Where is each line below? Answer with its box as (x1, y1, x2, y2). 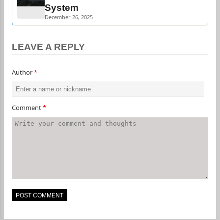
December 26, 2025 (45, 13, 93, 21)
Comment (12, 103, 43, 112)
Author (12, 68, 34, 77)
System (45, 2, 79, 13)
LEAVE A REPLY (12, 42, 85, 52)
